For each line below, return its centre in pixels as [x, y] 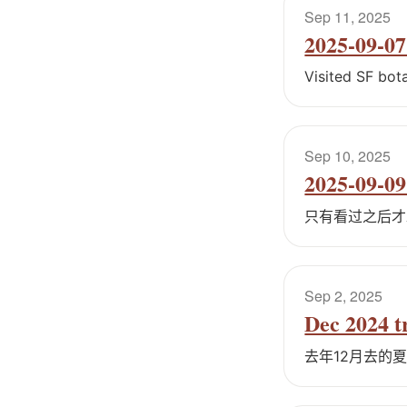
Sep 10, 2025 [348, 156]
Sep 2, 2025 [344, 295]
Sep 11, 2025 [348, 16]
